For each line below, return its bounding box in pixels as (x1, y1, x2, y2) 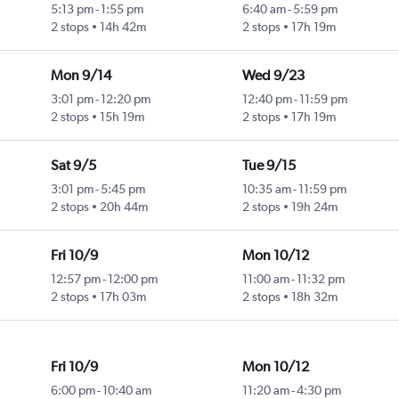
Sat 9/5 (50, 157, 96, 175)
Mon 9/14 (50, 67, 111, 85)
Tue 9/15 (241, 157, 296, 175)
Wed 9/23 (241, 67, 305, 85)
